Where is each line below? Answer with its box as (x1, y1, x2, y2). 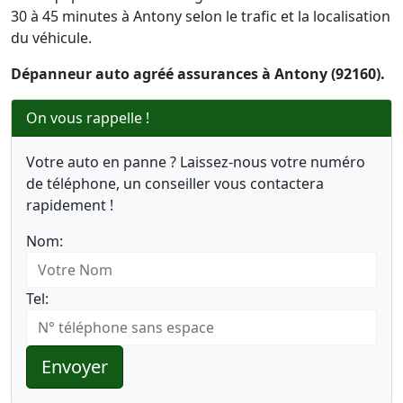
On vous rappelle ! (26, 108, 149, 128)
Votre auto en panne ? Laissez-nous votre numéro (26, 152, 365, 172)
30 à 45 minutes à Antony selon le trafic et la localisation (11, 6, 390, 26)
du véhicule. (11, 28, 92, 48)
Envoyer (41, 354, 108, 379)
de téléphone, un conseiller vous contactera (26, 174, 324, 193)
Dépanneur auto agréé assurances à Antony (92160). (11, 64, 385, 84)
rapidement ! (26, 195, 113, 215)
